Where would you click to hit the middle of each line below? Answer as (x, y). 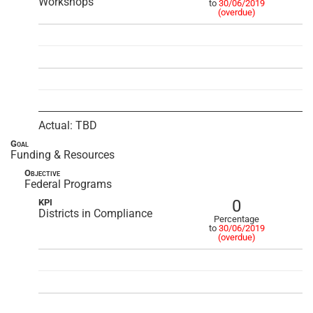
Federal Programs (68, 184)
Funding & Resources (63, 155)
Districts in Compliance (95, 213)
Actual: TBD (68, 125)
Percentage (236, 219)
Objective (42, 173)
